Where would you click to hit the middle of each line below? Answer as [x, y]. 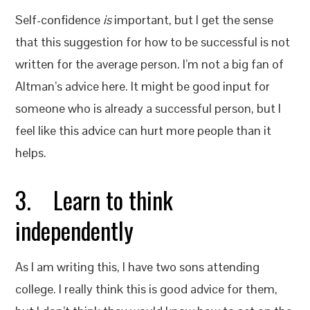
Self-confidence [60, 20]
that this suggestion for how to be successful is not [153, 42]
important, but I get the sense [193, 20]
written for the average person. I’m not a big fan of [150, 64]
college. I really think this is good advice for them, [147, 289]
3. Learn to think [94, 200]
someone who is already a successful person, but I [148, 108]
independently [75, 230]
